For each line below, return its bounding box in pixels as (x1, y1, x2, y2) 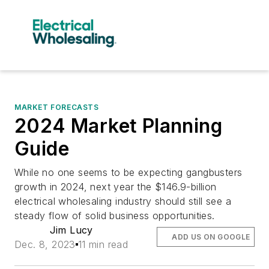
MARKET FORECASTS (14, 102, 99, 112)
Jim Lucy (49, 223, 93, 236)
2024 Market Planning (14, 113, 222, 138)
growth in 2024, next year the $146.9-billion (14, 180, 217, 193)
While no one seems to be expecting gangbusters (14, 166, 243, 178)
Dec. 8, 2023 (14, 238, 76, 250)
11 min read (77, 238, 128, 250)
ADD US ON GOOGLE (172, 232, 250, 241)
